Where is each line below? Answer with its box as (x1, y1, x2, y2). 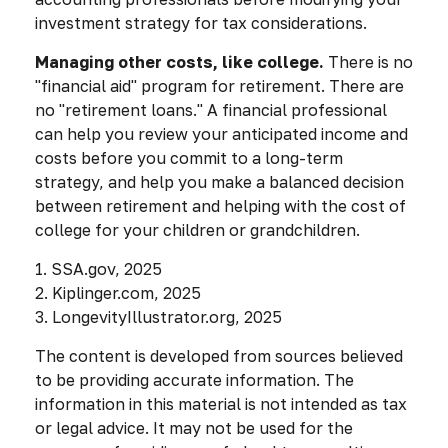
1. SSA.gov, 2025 (35, 258, 162, 279)
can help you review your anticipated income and (35, 123, 408, 144)
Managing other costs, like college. (35, 51, 324, 72)
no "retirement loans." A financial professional (35, 99, 387, 120)
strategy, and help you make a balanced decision (35, 171, 404, 192)
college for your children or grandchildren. (35, 219, 360, 240)
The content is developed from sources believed (35, 345, 403, 366)
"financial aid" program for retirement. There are (35, 75, 404, 96)
